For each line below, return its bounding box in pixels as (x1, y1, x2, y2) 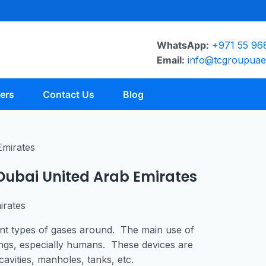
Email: (157, 53, 185, 66)
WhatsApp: (157, 39, 209, 51)
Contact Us (42, 88, 94, 100)
